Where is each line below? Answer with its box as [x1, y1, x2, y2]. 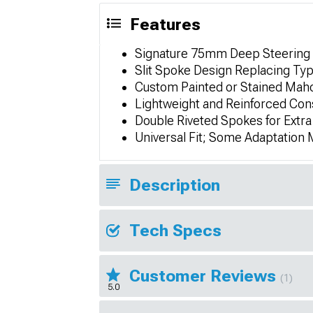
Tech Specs [129, 220, 221, 240]
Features [130, 14, 201, 34]
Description [129, 175, 220, 195]
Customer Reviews [129, 265, 280, 286]
